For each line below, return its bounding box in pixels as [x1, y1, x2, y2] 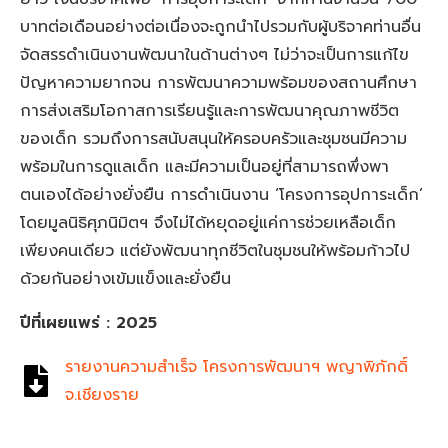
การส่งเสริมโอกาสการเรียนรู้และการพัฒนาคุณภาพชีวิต [20, 99, 399, 124]
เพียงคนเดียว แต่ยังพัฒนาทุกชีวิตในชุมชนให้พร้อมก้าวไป [20, 239, 410, 264]
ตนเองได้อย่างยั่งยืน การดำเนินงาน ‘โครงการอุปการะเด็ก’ [20, 183, 423, 208]
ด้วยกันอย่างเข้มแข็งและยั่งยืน [20, 267, 231, 292]
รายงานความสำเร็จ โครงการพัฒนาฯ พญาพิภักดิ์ [65, 355, 408, 380]
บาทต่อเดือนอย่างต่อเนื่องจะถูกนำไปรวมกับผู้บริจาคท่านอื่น [20, 15, 421, 40]
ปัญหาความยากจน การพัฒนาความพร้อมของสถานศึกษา [20, 71, 417, 96]
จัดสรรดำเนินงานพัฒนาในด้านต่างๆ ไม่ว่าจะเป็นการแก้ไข [20, 43, 409, 68]
